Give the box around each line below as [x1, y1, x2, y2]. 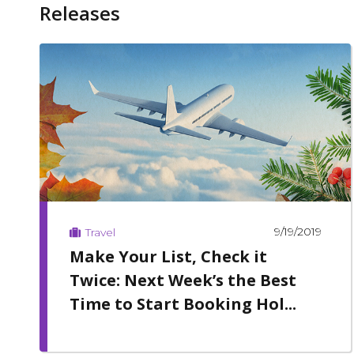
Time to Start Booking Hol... [69, 292, 296, 314]
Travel [85, 224, 115, 239]
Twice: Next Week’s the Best [69, 269, 296, 291]
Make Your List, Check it [69, 245, 267, 267]
